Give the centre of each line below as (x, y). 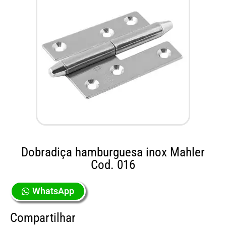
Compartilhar (43, 217)
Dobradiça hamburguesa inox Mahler (113, 152)
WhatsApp (53, 191)
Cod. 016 (113, 164)
